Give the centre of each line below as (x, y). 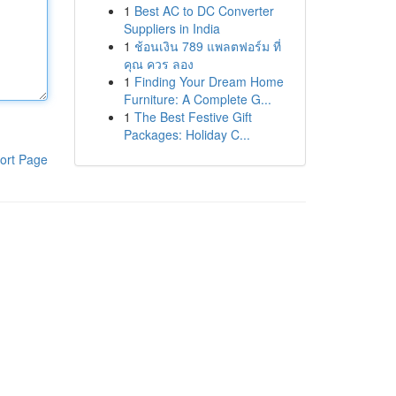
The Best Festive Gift (193, 117)
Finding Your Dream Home (209, 81)
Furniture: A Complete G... (197, 99)
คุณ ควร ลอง (158, 64)
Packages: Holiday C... (187, 134)
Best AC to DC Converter (204, 11)
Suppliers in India (171, 28)
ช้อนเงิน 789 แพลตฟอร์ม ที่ (207, 46)
